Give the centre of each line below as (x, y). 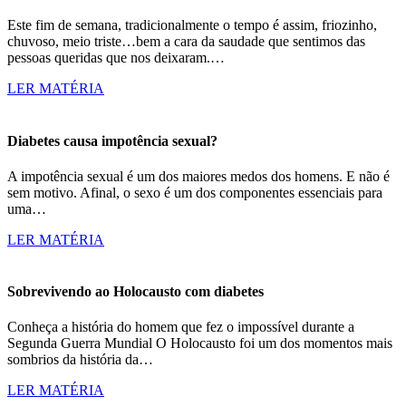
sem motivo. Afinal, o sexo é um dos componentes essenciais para (195, 192)
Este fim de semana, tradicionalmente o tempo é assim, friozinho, (192, 25)
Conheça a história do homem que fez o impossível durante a (181, 327)
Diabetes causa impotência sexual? (112, 140)
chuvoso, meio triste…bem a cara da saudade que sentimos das (186, 42)
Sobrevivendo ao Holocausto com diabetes (135, 292)
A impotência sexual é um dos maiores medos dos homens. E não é (198, 176)
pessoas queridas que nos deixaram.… (116, 58)
